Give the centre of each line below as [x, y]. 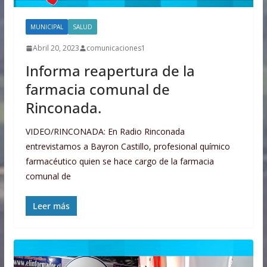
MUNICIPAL [46, 27]
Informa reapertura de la [110, 71]
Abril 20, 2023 [56, 48]
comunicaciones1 [116, 48]
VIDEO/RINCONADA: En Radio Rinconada [105, 132]
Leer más [51, 206]
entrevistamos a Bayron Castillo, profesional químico [128, 147]
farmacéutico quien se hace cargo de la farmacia [119, 162]
